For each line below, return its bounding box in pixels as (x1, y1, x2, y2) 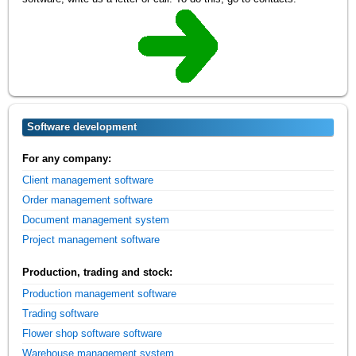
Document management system (22, 214, 170, 226)
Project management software (22, 234, 161, 246)
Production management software (22, 288, 177, 300)
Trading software (22, 308, 99, 320)
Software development (27, 120, 137, 133)
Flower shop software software (22, 327, 163, 340)
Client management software (22, 174, 154, 187)
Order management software (22, 194, 153, 207)
